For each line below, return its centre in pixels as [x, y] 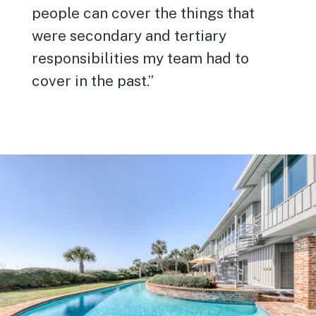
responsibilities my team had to [141, 58]
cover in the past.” [93, 80]
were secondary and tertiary [129, 35]
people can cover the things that [144, 13]
